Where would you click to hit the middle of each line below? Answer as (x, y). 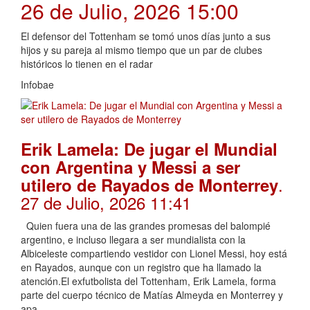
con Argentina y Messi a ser (130, 167)
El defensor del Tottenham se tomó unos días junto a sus (146, 36)
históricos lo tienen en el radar (87, 64)
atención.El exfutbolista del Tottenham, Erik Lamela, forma (148, 281)
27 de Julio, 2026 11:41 (106, 203)
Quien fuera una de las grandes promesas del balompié (146, 226)
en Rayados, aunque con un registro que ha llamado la (141, 267)
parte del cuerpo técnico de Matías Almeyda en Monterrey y (152, 295)
